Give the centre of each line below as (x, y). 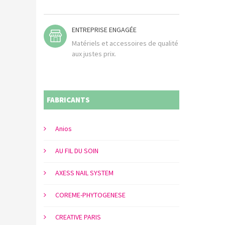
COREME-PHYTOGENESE (90, 195)
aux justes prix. (94, 53)
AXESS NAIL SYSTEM (84, 173)
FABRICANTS (68, 99)
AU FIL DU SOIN (76, 150)
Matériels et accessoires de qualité (125, 43)
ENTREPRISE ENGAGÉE (104, 29)
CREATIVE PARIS (77, 217)
